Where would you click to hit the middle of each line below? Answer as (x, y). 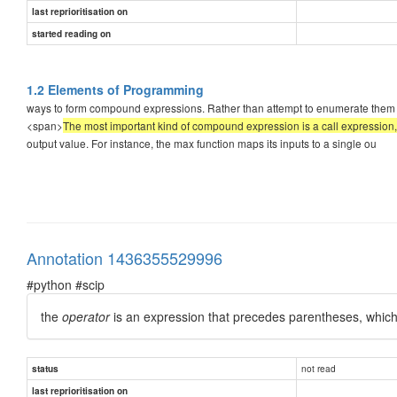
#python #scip (66, 284)
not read (319, 368)
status (45, 368)
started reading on (71, 33)
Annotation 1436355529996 (125, 257)
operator (86, 316)
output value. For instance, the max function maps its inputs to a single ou (202, 143)
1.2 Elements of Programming (115, 89)
